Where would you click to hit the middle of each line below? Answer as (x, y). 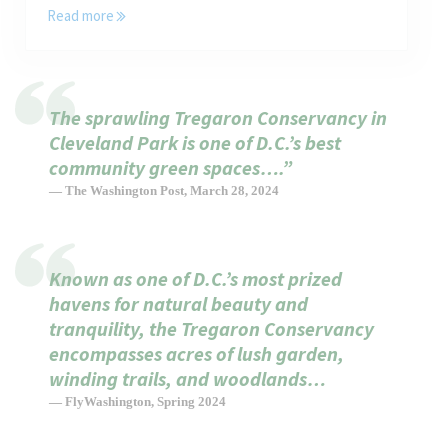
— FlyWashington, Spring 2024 (137, 402)
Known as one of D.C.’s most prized (195, 279)
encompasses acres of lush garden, (196, 354)
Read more (81, 16)
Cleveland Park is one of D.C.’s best (194, 142)
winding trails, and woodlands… (187, 379)
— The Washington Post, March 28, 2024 (163, 190)
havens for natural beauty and (178, 304)
